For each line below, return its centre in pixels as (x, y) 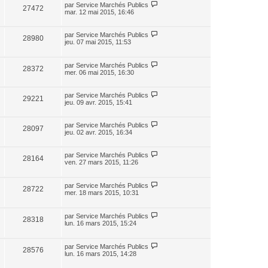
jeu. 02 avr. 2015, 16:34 (98, 132)
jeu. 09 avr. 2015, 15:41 (98, 102)
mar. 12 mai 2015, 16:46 (99, 12)
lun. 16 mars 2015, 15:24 (100, 223)
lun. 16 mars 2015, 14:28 (100, 254)
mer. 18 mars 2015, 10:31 (102, 193)
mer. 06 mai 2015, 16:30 (99, 72)
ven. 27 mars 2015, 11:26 (101, 162)
